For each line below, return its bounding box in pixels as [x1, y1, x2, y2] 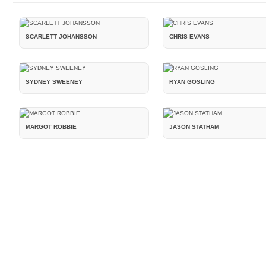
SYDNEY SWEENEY [25, 78, 83, 85]
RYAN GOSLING [169, 78, 216, 85]
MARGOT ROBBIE [25, 123, 77, 131]
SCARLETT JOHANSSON [25, 33, 97, 40]
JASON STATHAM [169, 123, 220, 131]
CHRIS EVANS [169, 33, 210, 40]
